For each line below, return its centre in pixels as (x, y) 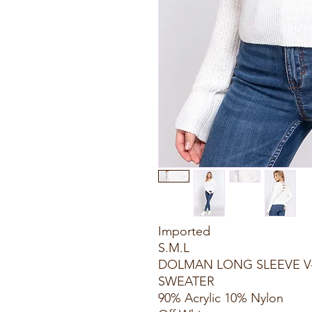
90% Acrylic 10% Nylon (223, 298)
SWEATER (186, 281)
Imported (184, 231)
